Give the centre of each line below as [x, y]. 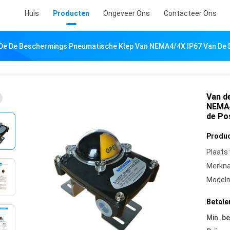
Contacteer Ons [190, 13]
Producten [71, 13]
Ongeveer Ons [127, 13]
